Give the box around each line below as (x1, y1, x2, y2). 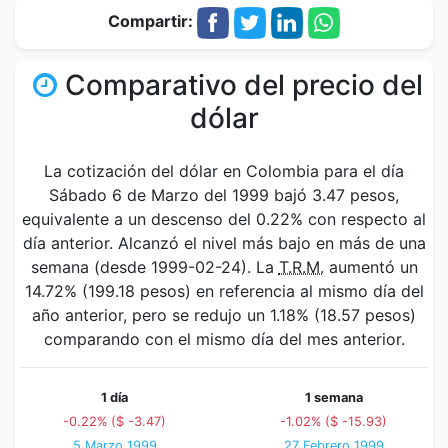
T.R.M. (278, 257, 324, 277)
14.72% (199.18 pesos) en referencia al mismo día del (24, 281, 424, 301)
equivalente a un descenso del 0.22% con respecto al (22, 209, 426, 229)
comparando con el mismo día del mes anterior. (43, 329, 405, 349)
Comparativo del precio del (64, 68, 423, 102)
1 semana (304, 390, 363, 405)
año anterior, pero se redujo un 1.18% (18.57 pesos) (32, 305, 416, 325)
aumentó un (323, 257, 418, 277)
